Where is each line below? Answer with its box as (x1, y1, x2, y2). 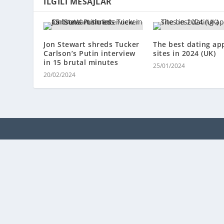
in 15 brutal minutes (43, 57, 118, 67)
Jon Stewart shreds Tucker (43, 39, 139, 49)
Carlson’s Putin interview (43, 48, 135, 58)
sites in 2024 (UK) (153, 48, 215, 58)
